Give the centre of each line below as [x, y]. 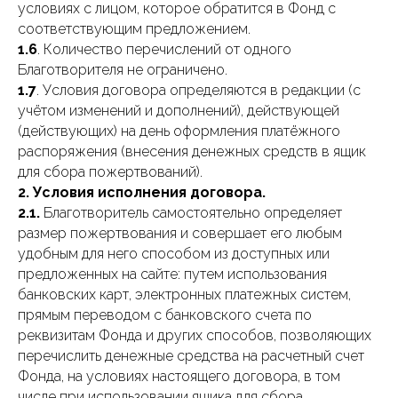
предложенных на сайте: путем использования [172, 274]
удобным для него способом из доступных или [174, 254]
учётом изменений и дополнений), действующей [179, 111]
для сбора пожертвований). [110, 172]
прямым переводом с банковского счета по [165, 315]
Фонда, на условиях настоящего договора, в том [179, 376]
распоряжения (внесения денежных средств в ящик [192, 151]
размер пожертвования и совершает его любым [180, 233]
